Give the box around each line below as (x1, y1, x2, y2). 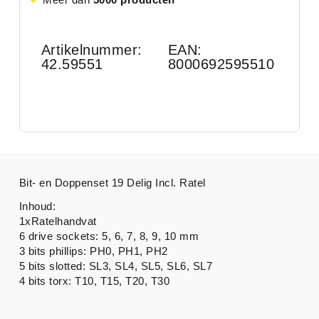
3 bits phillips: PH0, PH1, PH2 (19, 245, 168, 258)
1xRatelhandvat (19, 215, 97, 228)
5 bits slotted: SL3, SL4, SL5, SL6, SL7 (19, 260, 213, 273)
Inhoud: (19, 200, 56, 213)
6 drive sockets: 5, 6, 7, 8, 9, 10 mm (19, 230, 199, 243)
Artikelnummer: (41, 42, 142, 58)
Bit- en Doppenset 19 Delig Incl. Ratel (19, 177, 206, 189)
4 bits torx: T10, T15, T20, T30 (19, 275, 170, 288)
